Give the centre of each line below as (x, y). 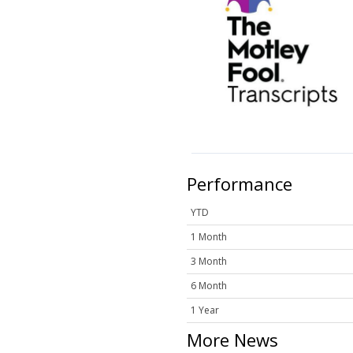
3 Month (209, 262)
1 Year (205, 310)
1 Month (209, 237)
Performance (240, 184)
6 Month (209, 286)
